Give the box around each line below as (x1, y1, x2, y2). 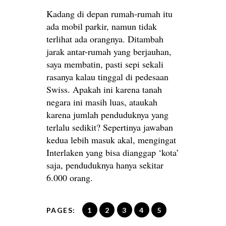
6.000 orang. (46, 172, 93, 184)
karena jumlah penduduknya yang (46, 108, 168, 121)
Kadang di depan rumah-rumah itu (46, 8, 173, 20)
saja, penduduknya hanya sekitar (46, 159, 163, 172)
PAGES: (46, 206, 76, 215)
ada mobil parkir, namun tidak (46, 20, 157, 33)
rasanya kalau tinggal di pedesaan (46, 71, 168, 83)
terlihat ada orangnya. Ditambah (46, 33, 163, 45)
